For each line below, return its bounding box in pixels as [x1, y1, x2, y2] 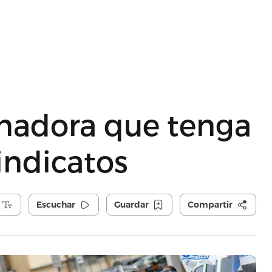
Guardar [114, 199, 149, 210]
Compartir [187, 199, 233, 210]
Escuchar [36, 199, 75, 210]
